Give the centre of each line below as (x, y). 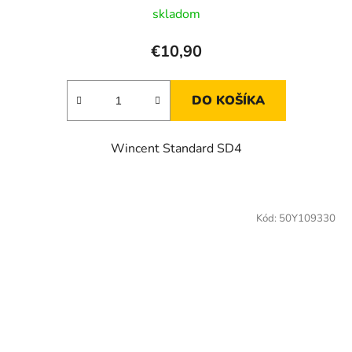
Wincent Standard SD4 (176, 148)
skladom (176, 14)
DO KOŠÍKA (228, 100)
